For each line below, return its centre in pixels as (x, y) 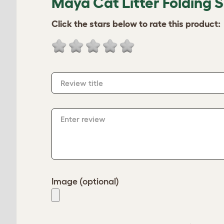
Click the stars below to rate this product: (136, 24)
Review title (82, 83)
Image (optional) (85, 181)
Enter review (83, 119)
